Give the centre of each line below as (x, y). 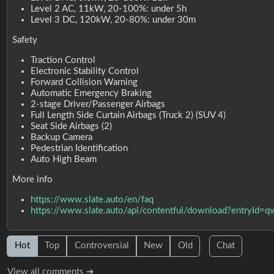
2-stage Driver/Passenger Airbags (98, 104)
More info (32, 179)
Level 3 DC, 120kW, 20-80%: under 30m (113, 20)
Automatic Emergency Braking (91, 93)
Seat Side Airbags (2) (71, 126)
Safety (24, 40)
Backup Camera (61, 137)
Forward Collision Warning (84, 82)
